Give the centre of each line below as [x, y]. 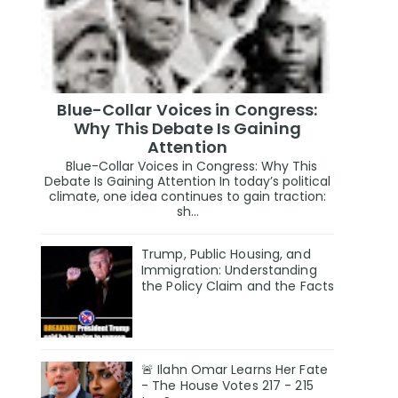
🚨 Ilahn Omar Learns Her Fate [235, 370]
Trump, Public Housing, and [226, 255]
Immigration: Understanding [229, 271]
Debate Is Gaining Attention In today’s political [187, 182]
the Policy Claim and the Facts [238, 287]
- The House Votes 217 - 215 [227, 386]
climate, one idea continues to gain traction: [187, 197]
